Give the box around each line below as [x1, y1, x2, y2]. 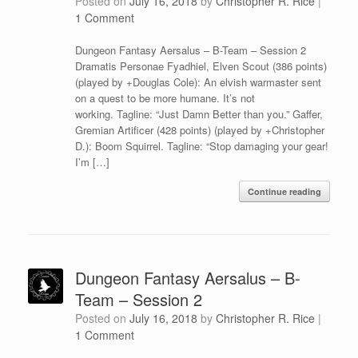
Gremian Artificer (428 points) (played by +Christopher [74, 121, 324, 137]
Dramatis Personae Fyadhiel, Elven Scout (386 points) [74, 58, 327, 74]
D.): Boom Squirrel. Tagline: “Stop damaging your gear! [74, 137, 328, 153]
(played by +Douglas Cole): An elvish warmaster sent [74, 74, 321, 89]
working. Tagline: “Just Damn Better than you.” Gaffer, [74, 105, 323, 121]
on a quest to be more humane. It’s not [74, 89, 255, 105]
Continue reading [248, 185, 321, 197]
